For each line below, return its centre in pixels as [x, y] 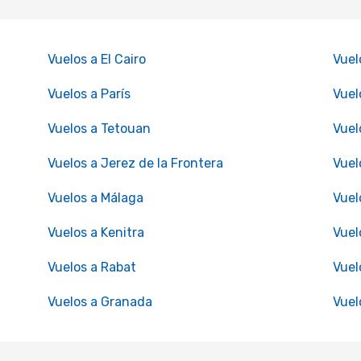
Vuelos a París [89, 94]
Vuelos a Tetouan [99, 129]
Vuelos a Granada [100, 302]
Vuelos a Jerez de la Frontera [135, 163]
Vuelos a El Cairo [96, 59]
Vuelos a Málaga [95, 198]
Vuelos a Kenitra [95, 232]
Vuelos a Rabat [91, 267]
